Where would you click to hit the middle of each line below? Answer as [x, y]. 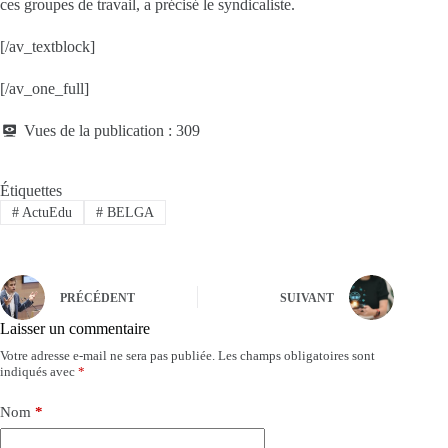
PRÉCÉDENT [97, 298]
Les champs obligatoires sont [296, 355]
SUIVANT [307, 298]
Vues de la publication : [98, 131]
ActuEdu [45, 212]
